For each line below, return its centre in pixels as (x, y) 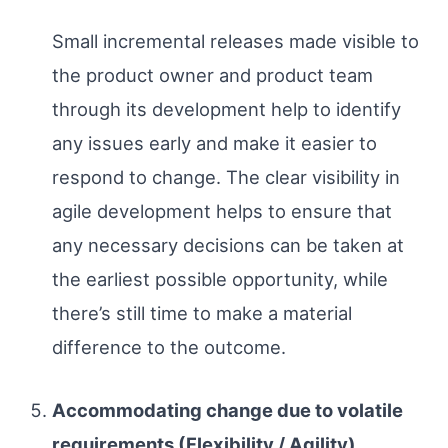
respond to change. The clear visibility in (225, 176)
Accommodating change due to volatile (227, 410)
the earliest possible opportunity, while (219, 278)
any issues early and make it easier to (214, 142)
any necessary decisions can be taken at (227, 244)
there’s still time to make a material (201, 312)
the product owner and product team (212, 74)
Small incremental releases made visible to (235, 40)
